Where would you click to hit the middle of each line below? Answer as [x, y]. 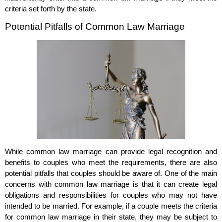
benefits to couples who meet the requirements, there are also [111, 163]
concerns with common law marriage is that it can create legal [111, 184]
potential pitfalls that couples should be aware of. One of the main [111, 173]
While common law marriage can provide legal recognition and [111, 152]
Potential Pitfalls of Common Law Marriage [95, 27]
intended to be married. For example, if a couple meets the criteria [111, 206]
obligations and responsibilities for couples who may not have [111, 195]
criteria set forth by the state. [51, 8]
